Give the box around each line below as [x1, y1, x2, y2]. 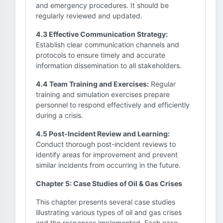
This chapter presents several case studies [36, 198, 175, 206]
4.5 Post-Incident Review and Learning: [36, 129, 170, 138]
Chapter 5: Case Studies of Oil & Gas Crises [36, 179, 182, 188]
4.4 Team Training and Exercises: [36, 80, 149, 88]
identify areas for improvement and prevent [36, 150, 178, 159]
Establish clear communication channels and [36, 40, 179, 49]
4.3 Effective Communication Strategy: [36, 30, 168, 38]
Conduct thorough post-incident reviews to [36, 140, 176, 148]
